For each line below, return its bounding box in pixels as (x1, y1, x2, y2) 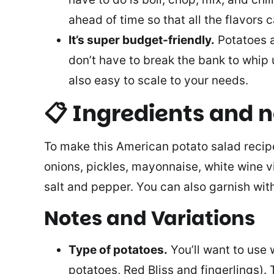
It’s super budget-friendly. (68, 32, 215, 47)
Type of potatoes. (68, 242, 168, 257)
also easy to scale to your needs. (68, 73, 248, 87)
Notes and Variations (44, 204, 255, 232)
